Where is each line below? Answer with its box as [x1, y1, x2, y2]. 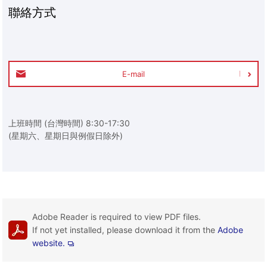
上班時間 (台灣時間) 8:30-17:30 [8, 117, 131, 128]
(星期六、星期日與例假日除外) [8, 130, 123, 141]
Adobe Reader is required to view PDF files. [32, 211, 201, 222]
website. [32, 237, 66, 248]
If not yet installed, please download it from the [32, 224, 218, 235]
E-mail [122, 69, 145, 79]
